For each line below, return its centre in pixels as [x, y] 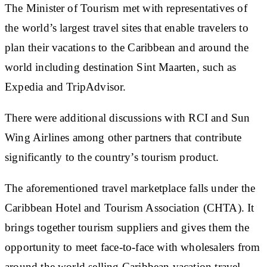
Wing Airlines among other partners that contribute [123, 137]
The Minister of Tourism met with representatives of [126, 8]
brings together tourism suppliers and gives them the [127, 227]
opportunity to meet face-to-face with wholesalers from [133, 247]
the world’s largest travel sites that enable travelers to [127, 27]
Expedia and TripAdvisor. [66, 86]
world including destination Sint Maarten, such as [121, 67]
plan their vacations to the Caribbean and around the [127, 47]
